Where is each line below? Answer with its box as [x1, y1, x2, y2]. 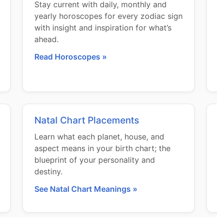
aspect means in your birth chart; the [34, 143, 170, 153]
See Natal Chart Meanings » [34, 184, 138, 194]
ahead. [34, 34, 59, 44]
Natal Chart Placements [34, 114, 139, 126]
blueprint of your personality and [34, 155, 155, 165]
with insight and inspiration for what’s [34, 23, 171, 32]
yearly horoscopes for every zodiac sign [34, 11, 183, 21]
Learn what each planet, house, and [34, 132, 164, 141]
